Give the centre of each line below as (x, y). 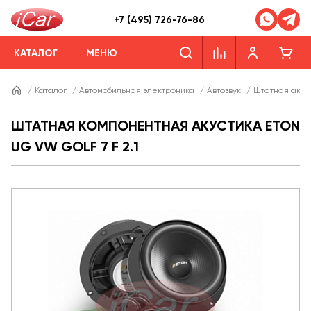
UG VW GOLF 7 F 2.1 (75, 146)
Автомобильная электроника (137, 90)
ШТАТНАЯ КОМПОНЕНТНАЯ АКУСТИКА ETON (155, 126)
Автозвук (224, 90)
